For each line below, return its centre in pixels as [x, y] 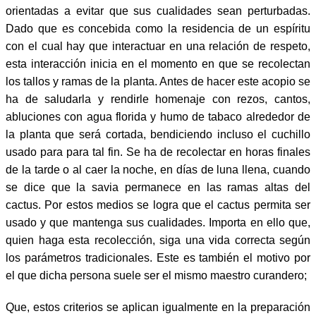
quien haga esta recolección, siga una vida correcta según [158, 240]
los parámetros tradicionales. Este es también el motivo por [158, 257]
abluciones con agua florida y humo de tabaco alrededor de [158, 116]
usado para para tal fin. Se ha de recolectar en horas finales [158, 152]
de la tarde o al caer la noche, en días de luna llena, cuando [158, 169]
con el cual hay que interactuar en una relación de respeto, [158, 46]
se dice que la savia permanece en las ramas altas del [158, 187]
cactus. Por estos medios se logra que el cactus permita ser [158, 205]
